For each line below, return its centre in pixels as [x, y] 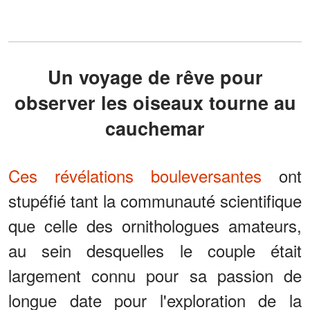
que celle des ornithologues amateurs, [155, 226]
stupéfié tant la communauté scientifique [155, 201]
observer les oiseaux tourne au [155, 103]
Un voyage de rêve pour [54, 77]
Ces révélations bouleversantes [135, 176]
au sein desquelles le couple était [155, 250]
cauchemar [155, 128]
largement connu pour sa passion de [155, 275]
